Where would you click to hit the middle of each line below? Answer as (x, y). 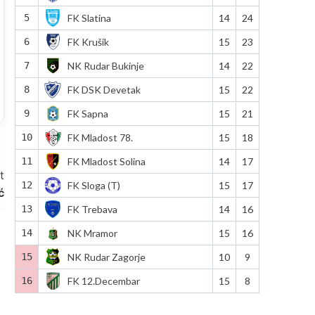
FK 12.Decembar (103, 281)
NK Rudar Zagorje (106, 257)
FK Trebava (92, 209)
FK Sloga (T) (94, 185)
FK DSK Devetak (104, 89)
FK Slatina (89, 18)
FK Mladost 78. (100, 137)
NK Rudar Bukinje (105, 65)
